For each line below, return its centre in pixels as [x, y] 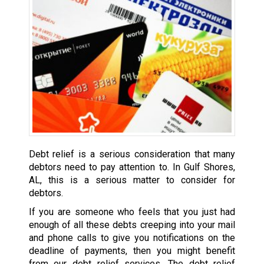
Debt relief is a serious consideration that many [132, 154]
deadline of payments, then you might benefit [132, 250]
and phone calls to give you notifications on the [132, 237]
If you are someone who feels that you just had [132, 212]
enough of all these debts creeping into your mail [132, 225]
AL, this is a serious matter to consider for [132, 180]
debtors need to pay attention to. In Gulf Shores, [132, 167]
